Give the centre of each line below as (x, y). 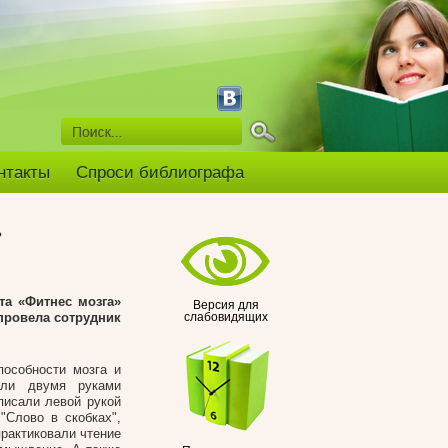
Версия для (226, 305)
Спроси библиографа (160, 172)
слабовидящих (226, 317)
